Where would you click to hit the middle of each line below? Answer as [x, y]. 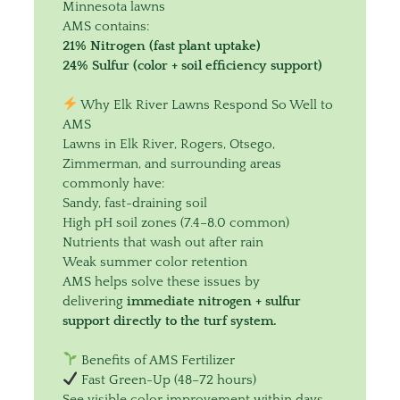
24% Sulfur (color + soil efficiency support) [192, 65]
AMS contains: [106, 26]
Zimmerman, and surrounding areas [172, 163]
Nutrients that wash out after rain [163, 242]
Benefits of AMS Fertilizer [156, 360]
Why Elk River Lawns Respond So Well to [205, 104]
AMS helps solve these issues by [161, 281]
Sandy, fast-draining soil [135, 203]
